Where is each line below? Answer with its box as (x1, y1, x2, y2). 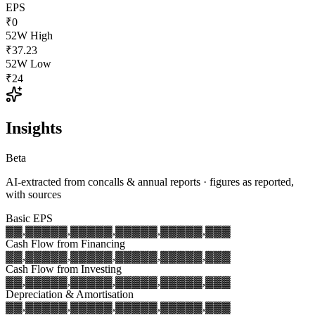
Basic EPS (6, 212, 53, 225)
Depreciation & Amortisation (6, 288, 134, 301)
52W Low (6, 57, 51, 70)
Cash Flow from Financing (6, 238, 125, 250)
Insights (6, 119, 62, 138)
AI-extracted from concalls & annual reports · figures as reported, (6, 176, 294, 188)
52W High (6, 29, 53, 41)
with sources (6, 188, 61, 201)
